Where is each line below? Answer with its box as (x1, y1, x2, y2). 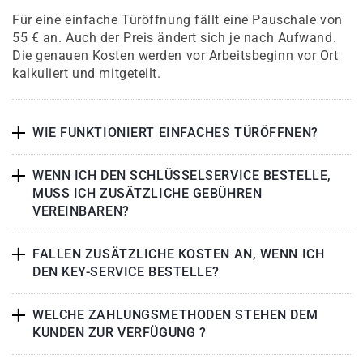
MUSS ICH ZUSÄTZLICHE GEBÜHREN (32, 186, 263, 202)
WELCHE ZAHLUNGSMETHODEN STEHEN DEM (32, 307, 319, 323)
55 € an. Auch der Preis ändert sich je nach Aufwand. (12, 30, 337, 46)
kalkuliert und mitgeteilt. (12, 66, 161, 82)
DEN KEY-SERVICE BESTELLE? (32, 264, 220, 280)
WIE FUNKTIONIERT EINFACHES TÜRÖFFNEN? (32, 125, 318, 141)
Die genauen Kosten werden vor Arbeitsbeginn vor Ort (12, 48, 339, 64)
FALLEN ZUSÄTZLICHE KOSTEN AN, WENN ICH (32, 246, 325, 263)
